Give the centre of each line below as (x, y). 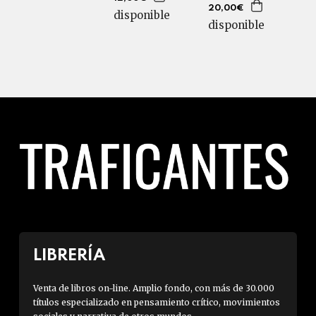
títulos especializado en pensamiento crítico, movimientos (156, 302)
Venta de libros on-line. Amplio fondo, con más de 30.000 (153, 288)
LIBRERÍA (69, 256)
